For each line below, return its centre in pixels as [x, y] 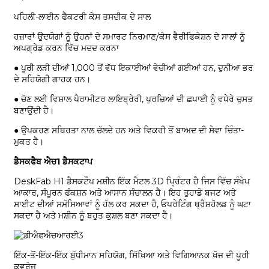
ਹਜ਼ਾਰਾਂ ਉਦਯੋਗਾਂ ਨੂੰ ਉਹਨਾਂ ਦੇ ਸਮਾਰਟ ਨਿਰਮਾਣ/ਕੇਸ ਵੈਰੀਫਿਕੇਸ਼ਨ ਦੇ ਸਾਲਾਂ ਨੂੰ [129, 37]
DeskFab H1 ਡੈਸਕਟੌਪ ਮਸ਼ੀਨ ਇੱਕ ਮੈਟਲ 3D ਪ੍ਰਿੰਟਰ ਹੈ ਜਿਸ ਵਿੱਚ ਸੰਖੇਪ [131, 182]
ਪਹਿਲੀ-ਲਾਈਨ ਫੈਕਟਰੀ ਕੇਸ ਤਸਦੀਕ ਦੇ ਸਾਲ [82, 17]
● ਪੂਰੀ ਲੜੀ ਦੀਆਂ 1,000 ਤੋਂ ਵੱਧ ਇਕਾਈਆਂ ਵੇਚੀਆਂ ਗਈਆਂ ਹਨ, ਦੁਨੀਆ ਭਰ [133, 68]
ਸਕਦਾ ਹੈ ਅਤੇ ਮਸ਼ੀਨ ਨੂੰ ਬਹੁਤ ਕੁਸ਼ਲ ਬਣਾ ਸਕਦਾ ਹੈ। [93, 216]
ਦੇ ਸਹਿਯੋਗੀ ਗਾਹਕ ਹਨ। [52, 80]
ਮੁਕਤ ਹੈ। [29, 142]
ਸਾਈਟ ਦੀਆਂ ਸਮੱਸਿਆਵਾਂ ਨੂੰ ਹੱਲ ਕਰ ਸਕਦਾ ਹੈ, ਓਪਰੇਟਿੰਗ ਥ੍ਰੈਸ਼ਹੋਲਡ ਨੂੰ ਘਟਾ [132, 204]
